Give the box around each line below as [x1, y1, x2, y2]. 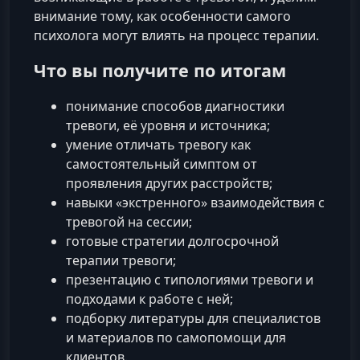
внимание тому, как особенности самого [34, 6, 291, 25]
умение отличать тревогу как [66, 136, 251, 154]
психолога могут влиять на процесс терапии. [34, 26, 319, 44]
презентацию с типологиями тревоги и [66, 271, 313, 289]
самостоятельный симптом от [66, 155, 257, 174]
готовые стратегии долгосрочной [66, 232, 279, 251]
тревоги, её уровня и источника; [66, 117, 270, 135]
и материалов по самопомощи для [66, 329, 286, 347]
